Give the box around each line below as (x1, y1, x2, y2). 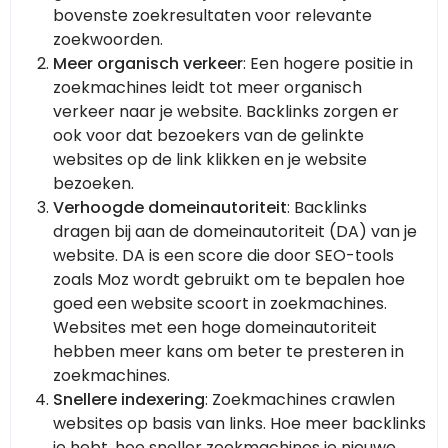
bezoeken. (53, 172, 134, 196)
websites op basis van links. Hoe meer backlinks (53, 412, 426, 436)
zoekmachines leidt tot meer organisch (53, 76, 362, 100)
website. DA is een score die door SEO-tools (53, 244, 394, 268)
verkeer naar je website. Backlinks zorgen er (53, 100, 399, 124)
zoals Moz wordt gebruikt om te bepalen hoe (53, 268, 405, 292)
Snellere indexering (53, 388, 205, 412)
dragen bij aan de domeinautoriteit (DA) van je (53, 220, 417, 244)
